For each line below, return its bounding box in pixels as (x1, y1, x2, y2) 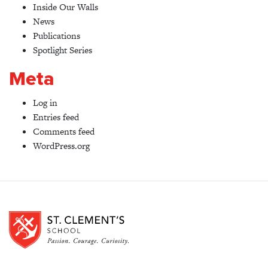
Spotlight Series (33, 44, 92, 57)
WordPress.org (33, 139, 90, 153)
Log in (33, 96, 57, 109)
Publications (33, 29, 80, 42)
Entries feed (33, 111, 79, 124)
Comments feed (33, 125, 95, 138)
